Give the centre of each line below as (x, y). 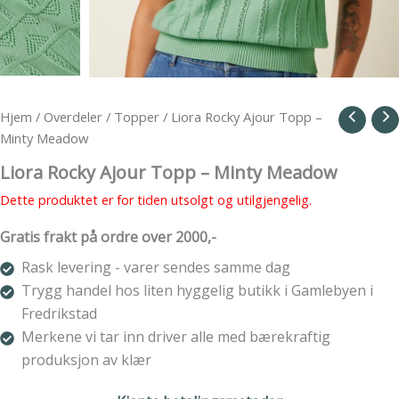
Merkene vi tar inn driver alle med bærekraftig (176, 337)
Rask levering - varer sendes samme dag (156, 268)
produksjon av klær (86, 360)
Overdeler (73, 117)
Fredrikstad (59, 314)
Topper (137, 117)
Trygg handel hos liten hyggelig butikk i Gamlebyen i (197, 291)
